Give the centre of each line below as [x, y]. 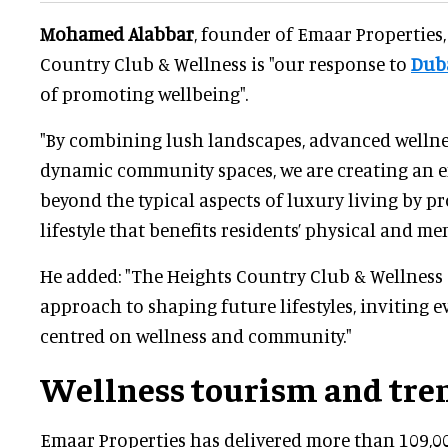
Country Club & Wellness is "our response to [225, 63]
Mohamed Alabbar [117, 33]
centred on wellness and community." [196, 335]
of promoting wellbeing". [144, 93]
